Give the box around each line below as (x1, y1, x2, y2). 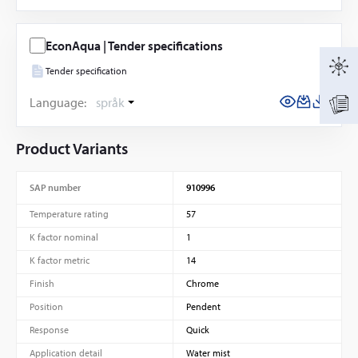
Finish (30, 277, 54, 290)
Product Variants (16, 138, 128, 159)
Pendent (185, 300, 221, 313)
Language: (30, 93, 86, 110)
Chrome (185, 277, 219, 290)
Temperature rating (30, 208, 109, 221)
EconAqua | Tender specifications (46, 37, 223, 54)
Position (30, 300, 63, 313)
